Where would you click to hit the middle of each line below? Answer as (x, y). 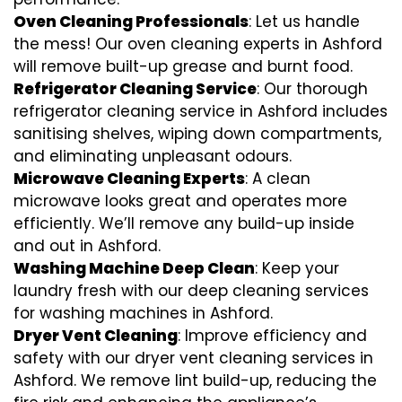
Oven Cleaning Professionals (131, 21)
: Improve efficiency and (272, 335)
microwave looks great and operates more (180, 201)
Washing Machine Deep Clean (134, 268)
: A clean (278, 178)
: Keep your (297, 268)
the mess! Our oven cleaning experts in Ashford (198, 44)
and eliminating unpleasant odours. (153, 156)
